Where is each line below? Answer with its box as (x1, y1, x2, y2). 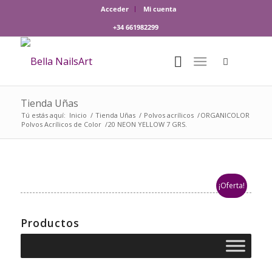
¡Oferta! (219, 180, 245, 191)
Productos (20, 216, 80, 230)
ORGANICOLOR (200, 110, 250, 120)
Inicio (69, 110, 87, 120)
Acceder (101, 4, 129, 13)
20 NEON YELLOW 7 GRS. (107, 120, 187, 129)
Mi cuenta (143, 4, 177, 13)
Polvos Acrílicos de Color (21, 120, 101, 129)
